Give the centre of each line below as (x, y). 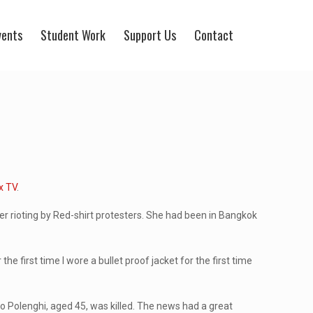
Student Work (73, 35)
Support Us (150, 35)
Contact (214, 35)
